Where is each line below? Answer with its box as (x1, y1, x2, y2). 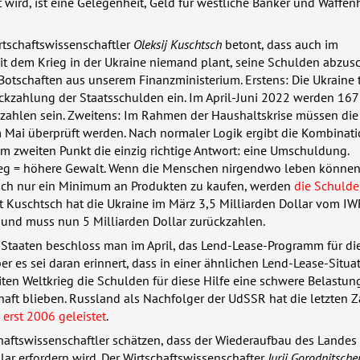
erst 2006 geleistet (3, 308, 106, 325)
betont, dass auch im (222, 36, 338, 53)
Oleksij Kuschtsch (133, 36, 222, 53)
